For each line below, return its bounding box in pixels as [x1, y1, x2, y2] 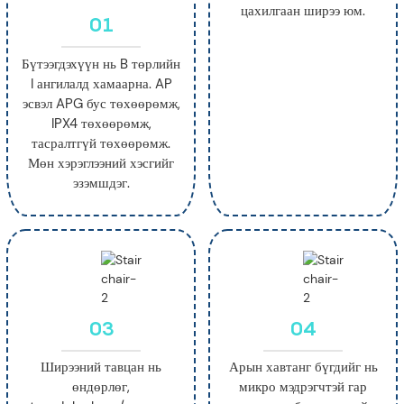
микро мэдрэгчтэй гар [239, 378, 367, 397]
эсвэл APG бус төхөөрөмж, [22, 94, 180, 113]
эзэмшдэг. [72, 173, 130, 192]
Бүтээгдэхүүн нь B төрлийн [22, 54, 180, 73]
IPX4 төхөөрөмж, [50, 114, 151, 133]
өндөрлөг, [72, 378, 130, 397]
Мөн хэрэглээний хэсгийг [28, 153, 174, 172]
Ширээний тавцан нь [41, 358, 161, 377]
